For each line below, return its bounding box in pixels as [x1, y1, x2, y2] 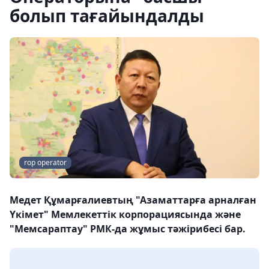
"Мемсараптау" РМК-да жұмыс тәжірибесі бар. [10, 222, 246, 236]
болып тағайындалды [10, 4, 204, 27]
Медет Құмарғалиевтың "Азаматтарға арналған [10, 193, 256, 207]
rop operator [24, 157, 67, 168]
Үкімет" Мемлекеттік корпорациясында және [10, 208, 241, 222]
